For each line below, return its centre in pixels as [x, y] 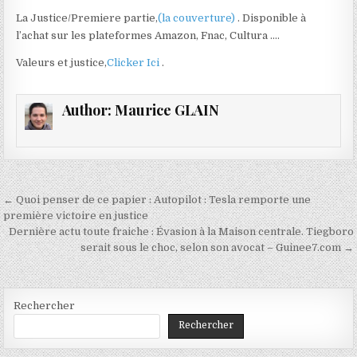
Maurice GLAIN [167, 110]
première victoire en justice [76, 216]
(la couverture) [198, 18]
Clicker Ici [135, 62]
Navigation [59, 202]
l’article [42, 247]
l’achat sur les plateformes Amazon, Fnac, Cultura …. [148, 35]
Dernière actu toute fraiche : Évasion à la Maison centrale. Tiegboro [181, 232]
